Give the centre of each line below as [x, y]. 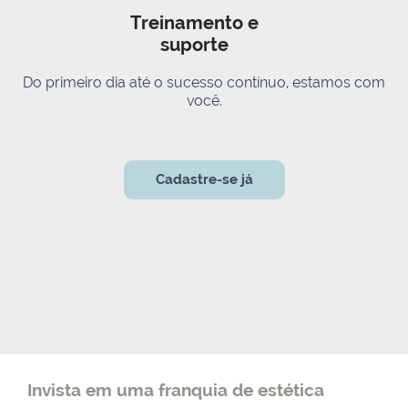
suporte [195, 45]
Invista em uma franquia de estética [176, 389]
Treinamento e [195, 23]
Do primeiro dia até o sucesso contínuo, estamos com [204, 83]
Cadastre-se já [204, 179]
